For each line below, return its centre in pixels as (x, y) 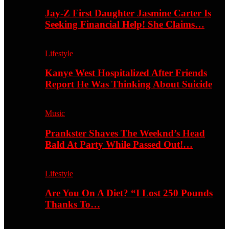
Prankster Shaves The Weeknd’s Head (125, 133)
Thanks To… (73, 204)
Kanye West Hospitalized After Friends (126, 73)
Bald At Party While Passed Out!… (119, 144)
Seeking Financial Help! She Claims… (125, 24)
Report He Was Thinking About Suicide (129, 84)
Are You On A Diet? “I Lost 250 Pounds (129, 193)
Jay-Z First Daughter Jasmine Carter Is (128, 13)
